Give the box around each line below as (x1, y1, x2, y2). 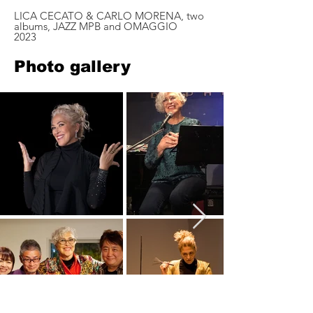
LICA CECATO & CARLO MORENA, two (14, 9, 204, 22)
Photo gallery (14, 57, 131, 75)
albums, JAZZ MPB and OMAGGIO (14, 20, 177, 33)
